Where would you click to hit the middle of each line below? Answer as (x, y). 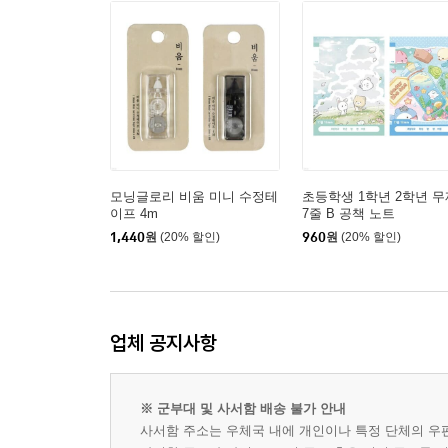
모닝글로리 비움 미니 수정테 (194, 196)
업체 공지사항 (163, 342)
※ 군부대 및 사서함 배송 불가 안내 (243, 408)
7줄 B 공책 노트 (348, 213)
